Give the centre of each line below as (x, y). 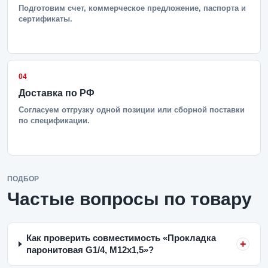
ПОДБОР (23, 179)
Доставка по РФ (57, 93)
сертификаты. (45, 19)
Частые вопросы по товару (130, 199)
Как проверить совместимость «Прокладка (121, 238)
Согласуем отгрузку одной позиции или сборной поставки (132, 110)
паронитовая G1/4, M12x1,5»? (90, 250)
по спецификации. (54, 121)
